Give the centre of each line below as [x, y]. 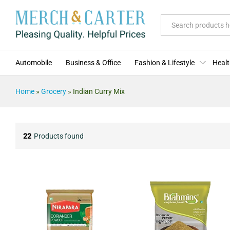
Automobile [34, 63]
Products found [59, 136]
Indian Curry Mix [99, 92]
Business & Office [93, 63]
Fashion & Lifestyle [165, 63]
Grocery [54, 92]
